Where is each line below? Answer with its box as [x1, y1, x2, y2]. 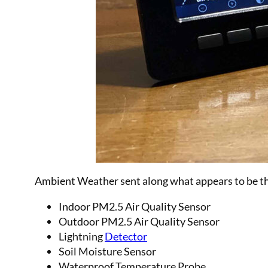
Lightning [59, 229, 105, 243]
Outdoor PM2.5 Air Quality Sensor [59, 214, 220, 228]
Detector [105, 229, 147, 243]
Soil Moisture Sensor [59, 244, 156, 258]
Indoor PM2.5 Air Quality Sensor [59, 199, 211, 213]
